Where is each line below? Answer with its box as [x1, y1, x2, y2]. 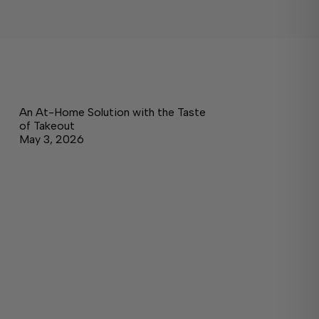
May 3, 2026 [19, 132, 84, 147]
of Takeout [19, 119, 75, 133]
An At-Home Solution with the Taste [19, 105, 206, 120]
